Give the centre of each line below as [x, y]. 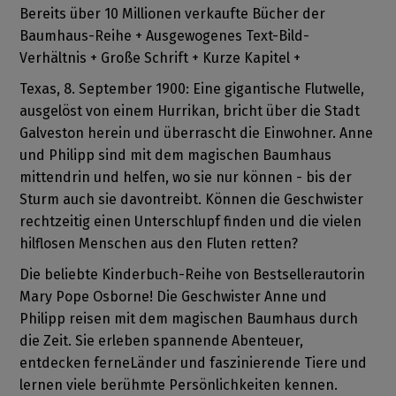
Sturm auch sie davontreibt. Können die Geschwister [192, 200]
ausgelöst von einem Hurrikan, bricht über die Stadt [190, 111]
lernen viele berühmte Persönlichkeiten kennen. [179, 385]
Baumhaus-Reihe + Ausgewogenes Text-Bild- [165, 36]
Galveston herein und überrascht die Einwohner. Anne [197, 133]
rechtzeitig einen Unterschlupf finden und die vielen [191, 222]
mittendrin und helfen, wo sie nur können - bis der [186, 178]
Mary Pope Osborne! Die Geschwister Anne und [174, 297]
